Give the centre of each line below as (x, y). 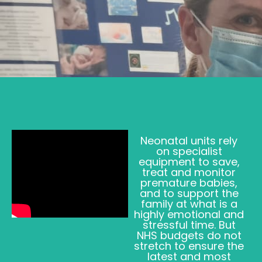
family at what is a (189, 204)
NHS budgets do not (189, 235)
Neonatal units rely (189, 141)
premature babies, (189, 183)
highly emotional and (189, 214)
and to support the (189, 193)
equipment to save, (189, 162)
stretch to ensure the (189, 246)
